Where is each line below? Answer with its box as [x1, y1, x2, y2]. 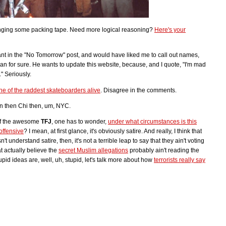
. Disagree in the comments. [100, 86, 177, 94]
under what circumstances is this [108, 118, 197, 126]
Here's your [154, 26, 186, 34]
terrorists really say [154, 156, 205, 164]
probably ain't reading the [128, 147, 199, 154]
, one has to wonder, [51, 118, 108, 126]
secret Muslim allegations [59, 147, 128, 154]
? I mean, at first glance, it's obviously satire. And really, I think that [24, 128, 202, 135]
